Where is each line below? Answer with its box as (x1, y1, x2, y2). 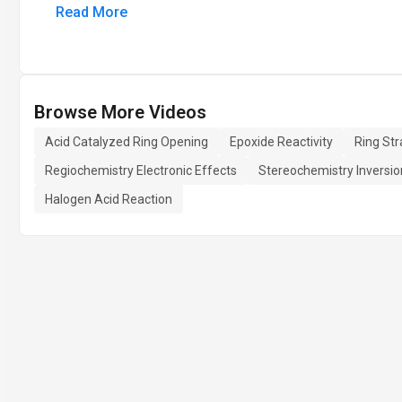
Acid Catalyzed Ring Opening (45, 135, 208, 149)
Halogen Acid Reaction (45, 192, 172, 206)
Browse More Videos (34, 101, 206, 123)
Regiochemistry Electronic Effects (45, 163, 237, 178)
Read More (56, 4, 127, 21)
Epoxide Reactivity (230, 135, 333, 149)
